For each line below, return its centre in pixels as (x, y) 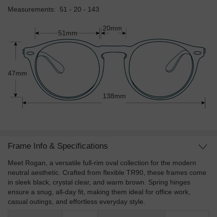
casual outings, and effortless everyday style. (77, 201)
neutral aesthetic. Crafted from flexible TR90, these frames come (107, 172)
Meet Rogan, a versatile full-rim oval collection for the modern (102, 163)
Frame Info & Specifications (58, 146)
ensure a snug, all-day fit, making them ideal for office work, (99, 192)
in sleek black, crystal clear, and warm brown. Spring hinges (99, 182)
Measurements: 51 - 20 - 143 (54, 9)
